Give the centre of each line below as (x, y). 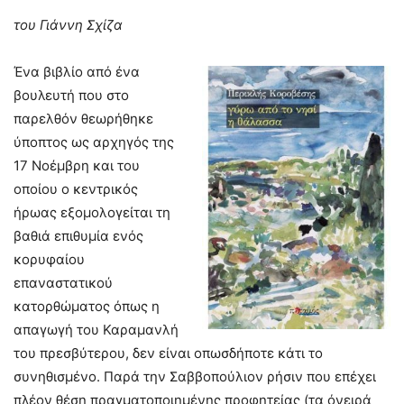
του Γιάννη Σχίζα (68, 24)
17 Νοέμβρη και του (77, 165)
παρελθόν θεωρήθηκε (83, 118)
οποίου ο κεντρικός (76, 188)
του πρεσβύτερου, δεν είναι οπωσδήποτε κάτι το (168, 353)
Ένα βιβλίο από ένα (77, 71)
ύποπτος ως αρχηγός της (94, 142)
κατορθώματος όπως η (87, 306)
